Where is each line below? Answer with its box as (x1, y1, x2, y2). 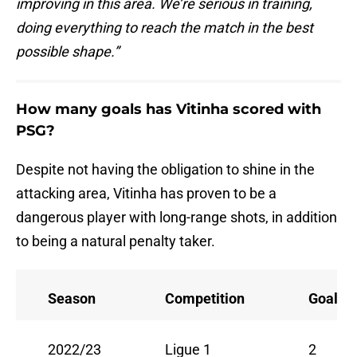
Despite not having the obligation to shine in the (16, 161, 315, 178)
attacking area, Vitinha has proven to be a (16, 185, 277, 202)
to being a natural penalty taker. (16, 233, 215, 250)
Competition (165, 290, 245, 308)
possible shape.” (16, 43, 119, 61)
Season (48, 290, 96, 308)
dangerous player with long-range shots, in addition (16, 209, 337, 226)
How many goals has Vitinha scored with (16, 100, 321, 119)
